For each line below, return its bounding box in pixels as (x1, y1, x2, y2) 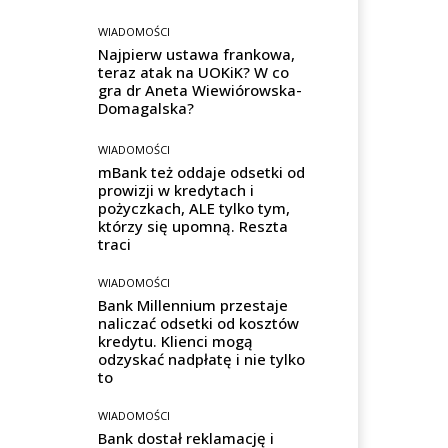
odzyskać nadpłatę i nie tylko (98, 349, 306, 370)
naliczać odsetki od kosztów (98, 313, 300, 334)
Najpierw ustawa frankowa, (98, 44, 296, 65)
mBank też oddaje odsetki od (98, 162, 306, 183)
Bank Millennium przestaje (98, 295, 289, 316)
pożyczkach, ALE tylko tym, (98, 198, 291, 219)
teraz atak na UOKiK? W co (98, 62, 290, 83)
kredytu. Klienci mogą (98, 331, 254, 352)
